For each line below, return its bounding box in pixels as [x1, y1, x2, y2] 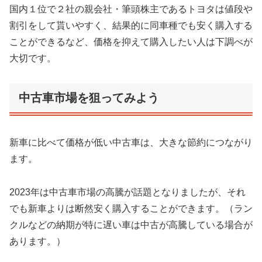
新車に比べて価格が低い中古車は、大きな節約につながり [9, 137, 253, 148]
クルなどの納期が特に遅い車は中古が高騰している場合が [9, 220, 253, 230]
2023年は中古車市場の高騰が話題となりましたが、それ [9, 187, 246, 198]
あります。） [9, 236, 65, 247]
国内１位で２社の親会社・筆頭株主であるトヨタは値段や [9, 4, 253, 15]
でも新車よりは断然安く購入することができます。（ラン [9, 204, 253, 214]
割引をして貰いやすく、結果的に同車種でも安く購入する [9, 20, 253, 31]
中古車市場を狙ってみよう [19, 91, 159, 104]
